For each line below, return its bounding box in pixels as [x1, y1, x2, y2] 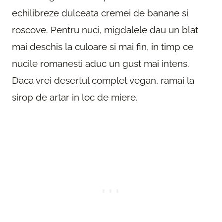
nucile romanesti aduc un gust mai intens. [12, 57, 189, 69]
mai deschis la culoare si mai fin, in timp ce [12, 41, 193, 52]
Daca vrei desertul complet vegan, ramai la [12, 74, 194, 86]
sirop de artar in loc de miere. [12, 91, 138, 103]
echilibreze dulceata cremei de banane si [12, 7, 188, 18]
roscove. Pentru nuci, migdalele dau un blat [12, 24, 198, 35]
